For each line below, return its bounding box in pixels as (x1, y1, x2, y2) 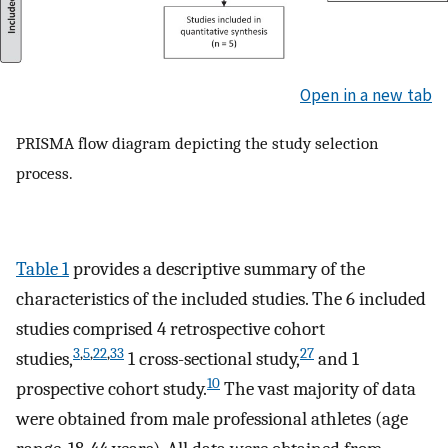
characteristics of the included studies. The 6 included (16, 288, 426, 311)
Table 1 (16, 258, 69, 281)
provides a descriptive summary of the (69, 258, 365, 281)
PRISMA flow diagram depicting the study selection (16, 132, 378, 153)
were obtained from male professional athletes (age (16, 408, 408, 431)
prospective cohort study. (16, 378, 207, 401)
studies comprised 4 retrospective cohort (16, 318, 325, 341)
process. (16, 162, 73, 183)
